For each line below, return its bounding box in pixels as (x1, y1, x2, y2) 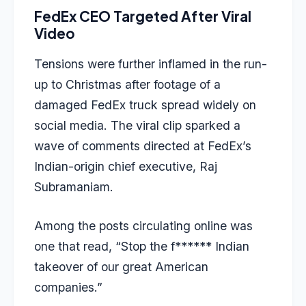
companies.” (34, 279, 102, 294)
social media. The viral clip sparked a (34, 118, 240, 133)
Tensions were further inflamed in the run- (34, 57, 267, 72)
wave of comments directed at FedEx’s (34, 139, 251, 154)
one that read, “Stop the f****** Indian (34, 238, 249, 253)
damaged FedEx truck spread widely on (34, 98, 256, 113)
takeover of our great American (34, 259, 208, 274)
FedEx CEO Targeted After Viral (34, 7, 251, 25)
